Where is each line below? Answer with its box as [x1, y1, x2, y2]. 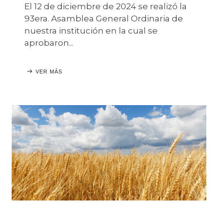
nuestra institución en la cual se [24, 26, 158, 36]
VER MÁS [36, 69, 62, 74]
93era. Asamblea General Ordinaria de [24, 14, 183, 23]
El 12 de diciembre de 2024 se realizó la [24, 1, 187, 11]
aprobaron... [24, 38, 73, 48]
